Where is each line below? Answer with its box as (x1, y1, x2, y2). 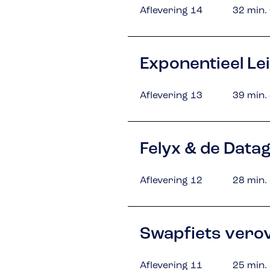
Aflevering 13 (140, 91, 202, 101)
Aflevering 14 (140, 6, 202, 16)
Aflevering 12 (140, 176, 202, 186)
